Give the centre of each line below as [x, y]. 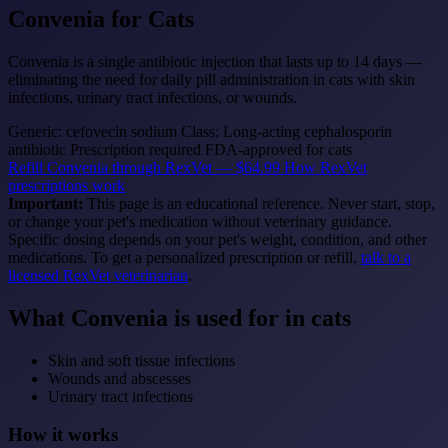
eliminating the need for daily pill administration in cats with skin [211, 79]
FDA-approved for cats [278, 149]
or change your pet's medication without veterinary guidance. [200, 221]
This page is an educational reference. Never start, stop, [259, 203]
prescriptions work [66, 185]
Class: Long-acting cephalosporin [286, 131]
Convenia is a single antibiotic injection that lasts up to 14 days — [215, 61]
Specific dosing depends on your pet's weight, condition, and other [217, 239]
